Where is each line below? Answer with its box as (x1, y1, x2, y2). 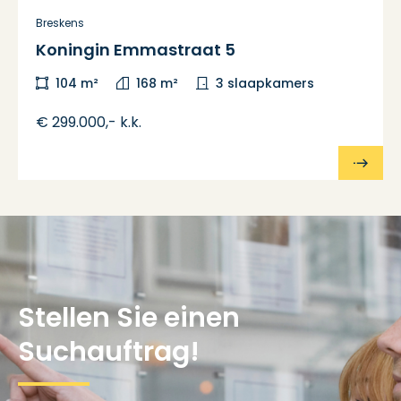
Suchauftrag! (18, 333, 200, 371)
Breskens (36, 15, 84, 30)
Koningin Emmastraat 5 (36, 38, 235, 61)
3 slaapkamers (215, 74, 314, 92)
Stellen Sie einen (18, 299, 240, 337)
